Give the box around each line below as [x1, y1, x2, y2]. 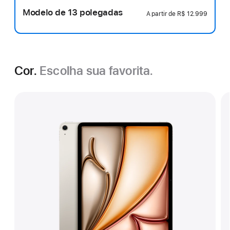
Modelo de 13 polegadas [23, 7, 123, 17]
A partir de [146, 10, 178, 17]
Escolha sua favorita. [40, 63, 154, 78]
